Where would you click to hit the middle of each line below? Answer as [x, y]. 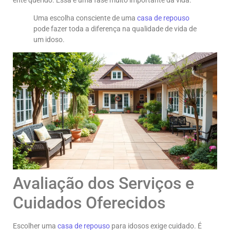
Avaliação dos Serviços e [103, 183]
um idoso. [49, 40]
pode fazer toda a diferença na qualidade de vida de [115, 29]
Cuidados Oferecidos [89, 203]
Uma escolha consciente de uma [85, 18]
